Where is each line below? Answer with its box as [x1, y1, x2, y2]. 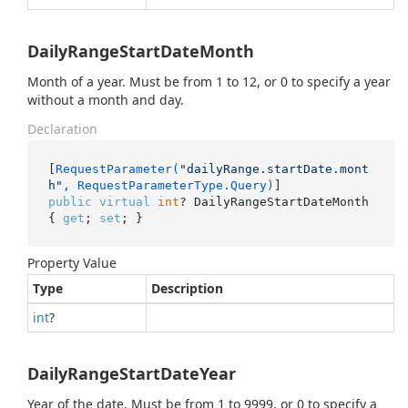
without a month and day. [27, 91, 184, 108]
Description [151, 280, 223, 297]
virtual [98, 194, 150, 209]
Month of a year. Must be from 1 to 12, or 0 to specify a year [27, 73, 391, 90]
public [47, 194, 92, 209]
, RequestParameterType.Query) [62, 178, 274, 192]
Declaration [27, 120, 97, 138]
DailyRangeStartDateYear [27, 362, 236, 384]
